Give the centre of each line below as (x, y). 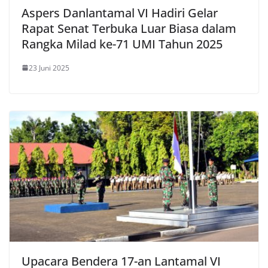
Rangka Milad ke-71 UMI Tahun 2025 (122, 44)
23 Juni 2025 (49, 68)
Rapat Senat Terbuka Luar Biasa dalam (129, 28)
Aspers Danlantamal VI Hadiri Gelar (120, 13)
